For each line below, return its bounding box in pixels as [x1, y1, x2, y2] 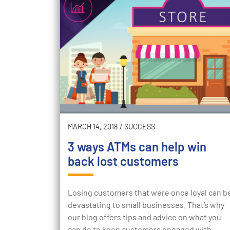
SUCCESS [124, 122, 155, 131]
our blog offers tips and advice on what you [68, 212, 221, 222]
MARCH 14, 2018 [68, 122, 118, 131]
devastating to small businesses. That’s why [68, 200, 224, 210]
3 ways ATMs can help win [68, 139, 206, 155]
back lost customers [68, 154, 179, 169]
